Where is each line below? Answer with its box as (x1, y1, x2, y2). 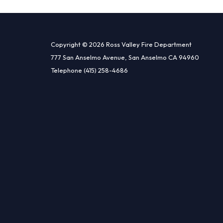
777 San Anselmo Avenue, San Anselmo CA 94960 (51, 53, 199, 61)
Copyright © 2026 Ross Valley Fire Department (51, 40, 192, 48)
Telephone (51, 66, 82, 74)
